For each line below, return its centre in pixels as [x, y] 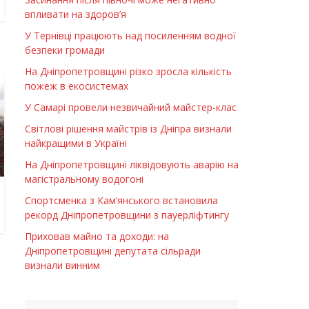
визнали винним [62, 266]
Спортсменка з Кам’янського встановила [121, 201]
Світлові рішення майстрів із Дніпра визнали [128, 129]
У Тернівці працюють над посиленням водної [130, 36]
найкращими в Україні [76, 143]
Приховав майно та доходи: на [97, 237]
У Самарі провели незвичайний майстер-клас [131, 108]
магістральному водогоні [84, 179]
